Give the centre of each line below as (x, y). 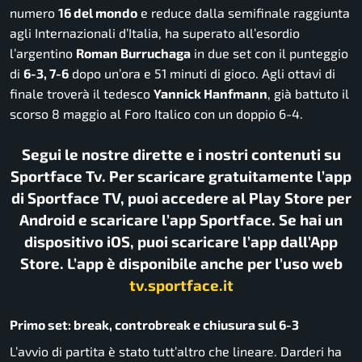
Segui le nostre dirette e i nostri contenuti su (181, 154)
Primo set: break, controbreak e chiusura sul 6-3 (154, 324)
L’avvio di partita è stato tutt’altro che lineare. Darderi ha (176, 351)
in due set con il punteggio (269, 53)
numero (34, 12)
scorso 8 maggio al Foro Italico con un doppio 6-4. (156, 113)
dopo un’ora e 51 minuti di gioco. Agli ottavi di (202, 73)
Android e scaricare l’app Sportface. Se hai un (181, 219)
